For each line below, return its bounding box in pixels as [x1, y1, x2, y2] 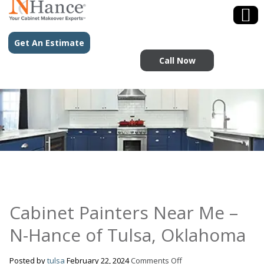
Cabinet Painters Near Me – [9, 200, 238, 225]
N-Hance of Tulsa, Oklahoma [9, 223, 246, 247]
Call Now [159, 55, 196, 66]
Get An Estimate [14, 37, 84, 48]
